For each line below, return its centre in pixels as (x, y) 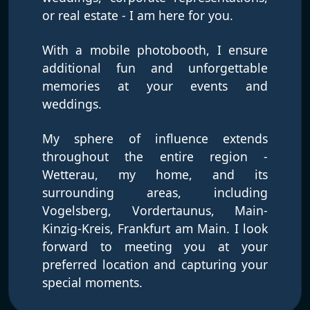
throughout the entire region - (155, 157)
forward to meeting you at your (155, 247)
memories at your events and (155, 86)
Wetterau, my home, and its (155, 175)
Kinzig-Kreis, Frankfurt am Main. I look (155, 229)
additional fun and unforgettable (155, 68)
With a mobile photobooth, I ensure (155, 50)
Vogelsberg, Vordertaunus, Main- (155, 211)
